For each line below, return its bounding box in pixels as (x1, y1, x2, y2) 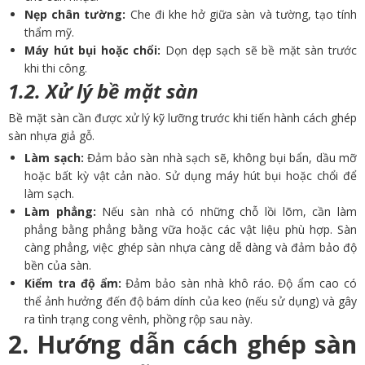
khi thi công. (24, 60, 87, 77)
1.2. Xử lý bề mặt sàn (8, 77, 199, 105)
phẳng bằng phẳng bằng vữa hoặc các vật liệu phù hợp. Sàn (24, 222, 357, 238)
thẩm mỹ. (24, 24, 74, 41)
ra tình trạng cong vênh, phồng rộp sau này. (24, 311, 253, 328)
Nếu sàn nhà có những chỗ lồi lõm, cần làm (95, 204, 358, 220)
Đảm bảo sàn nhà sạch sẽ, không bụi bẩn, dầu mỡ (87, 150, 357, 166)
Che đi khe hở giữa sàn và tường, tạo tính (130, 7, 357, 23)
